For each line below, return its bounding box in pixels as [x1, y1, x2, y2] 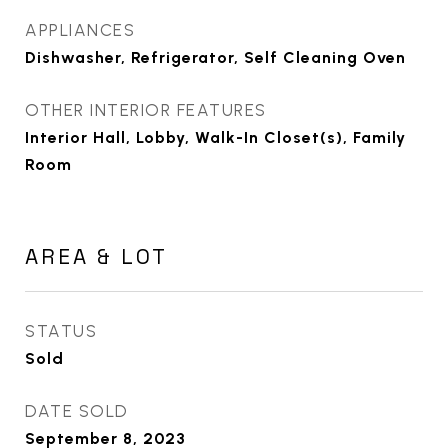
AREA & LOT [25, 243, 168, 270]
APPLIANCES [25, 20, 135, 40]
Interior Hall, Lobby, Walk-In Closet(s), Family [25, 128, 406, 147]
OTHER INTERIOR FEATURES [25, 100, 267, 120]
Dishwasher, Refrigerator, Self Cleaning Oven [25, 48, 406, 67]
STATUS [25, 321, 97, 341]
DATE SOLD [25, 401, 129, 421]
